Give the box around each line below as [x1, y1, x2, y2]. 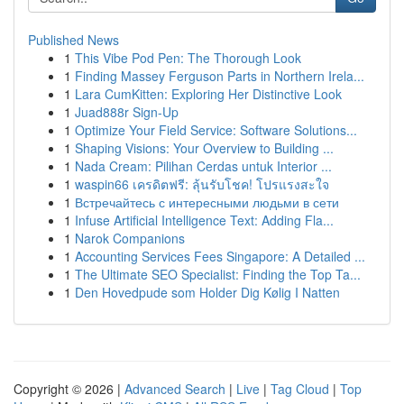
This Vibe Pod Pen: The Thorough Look [75, 49, 301, 67]
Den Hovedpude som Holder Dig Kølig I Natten [75, 283, 340, 301]
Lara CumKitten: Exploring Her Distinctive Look [75, 85, 342, 103]
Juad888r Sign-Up [75, 103, 179, 121]
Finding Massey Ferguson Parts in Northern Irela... [75, 67, 364, 85]
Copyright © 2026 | [14, 380, 124, 398]
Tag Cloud [271, 380, 329, 398]
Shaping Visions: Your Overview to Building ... [75, 139, 334, 157]
